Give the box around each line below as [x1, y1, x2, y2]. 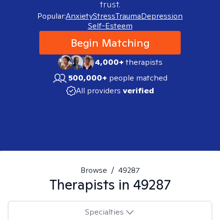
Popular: [37, 11, 66, 21]
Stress [93, 11, 115, 21]
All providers [76, 85, 121, 96]
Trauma [115, 11, 141, 21]
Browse [80, 165, 107, 175]
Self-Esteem [87, 21, 133, 31]
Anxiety [66, 11, 93, 21]
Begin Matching [70, 36, 150, 50]
